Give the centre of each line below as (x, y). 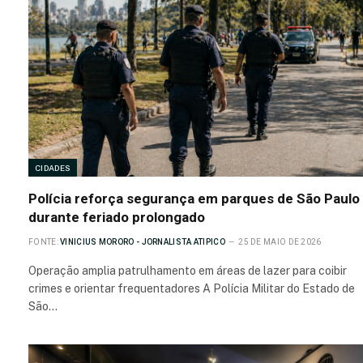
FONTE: (43, 242)
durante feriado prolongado (117, 218)
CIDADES (53, 168)
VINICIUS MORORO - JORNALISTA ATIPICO (143, 242)
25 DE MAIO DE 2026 (280, 242)
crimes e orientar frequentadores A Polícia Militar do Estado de (192, 289)
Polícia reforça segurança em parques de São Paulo (194, 199)
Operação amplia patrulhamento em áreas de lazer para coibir (188, 271)
